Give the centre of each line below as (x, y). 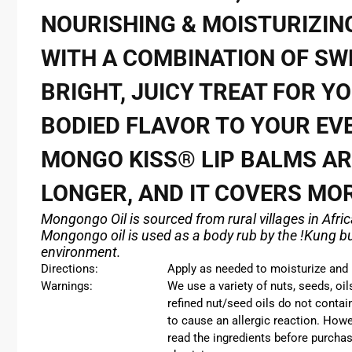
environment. (81, 252)
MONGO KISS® (118, 159)
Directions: (70, 269)
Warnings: (67, 286)
